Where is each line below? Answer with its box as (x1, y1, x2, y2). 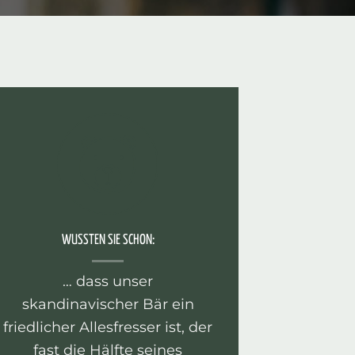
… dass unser (63, 271, 153, 290)
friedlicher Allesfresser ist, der (3, 317, 212, 336)
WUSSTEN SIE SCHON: (61, 233, 155, 248)
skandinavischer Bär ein (21, 294, 194, 313)
